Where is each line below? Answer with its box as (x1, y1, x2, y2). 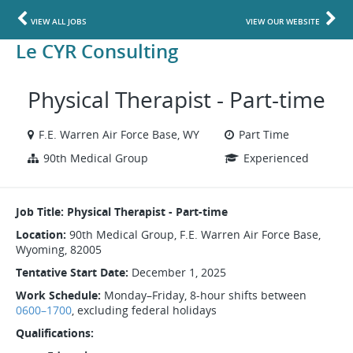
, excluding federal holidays (72, 303, 217, 318)
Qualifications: (16, 325, 94, 340)
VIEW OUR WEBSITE (246, 16, 320, 27)
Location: (16, 227, 66, 242)
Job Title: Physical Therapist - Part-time (16, 204, 228, 219)
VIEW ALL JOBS (31, 16, 87, 27)
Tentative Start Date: (16, 265, 128, 280)
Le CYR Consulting (16, 38, 178, 64)
